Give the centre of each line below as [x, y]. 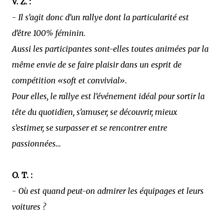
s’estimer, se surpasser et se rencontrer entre [90, 128]
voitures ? [29, 206]
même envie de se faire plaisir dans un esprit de [97, 64]
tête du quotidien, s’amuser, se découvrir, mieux [94, 112]
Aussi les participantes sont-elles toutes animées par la [110, 49]
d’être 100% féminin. [49, 33]
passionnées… [36, 143]
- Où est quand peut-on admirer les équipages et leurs [108, 191]
